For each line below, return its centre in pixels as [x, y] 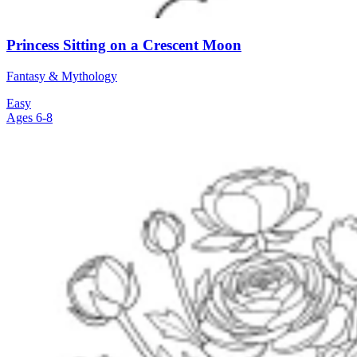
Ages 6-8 [29, 117]
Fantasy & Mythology [62, 76]
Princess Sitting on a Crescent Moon [124, 45]
